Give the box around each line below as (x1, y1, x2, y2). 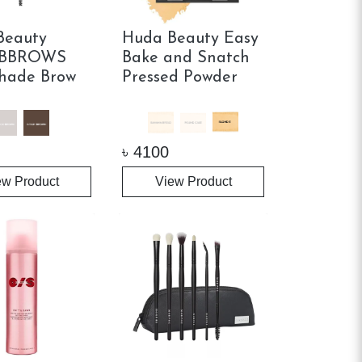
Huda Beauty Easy (122, 30, 259, 47)
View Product (154, 174, 232, 188)
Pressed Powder (122, 69, 238, 86)
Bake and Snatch (122, 49, 250, 66)
